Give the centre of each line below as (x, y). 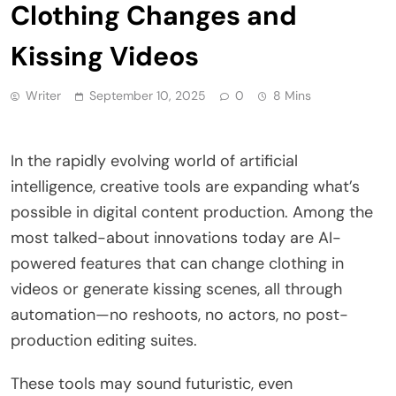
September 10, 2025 (148, 95)
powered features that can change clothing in (177, 263)
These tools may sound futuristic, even (152, 383)
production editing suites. (104, 340)
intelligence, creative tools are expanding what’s (185, 186)
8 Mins (292, 95)
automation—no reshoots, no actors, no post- (179, 314)
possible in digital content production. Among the (192, 212)
